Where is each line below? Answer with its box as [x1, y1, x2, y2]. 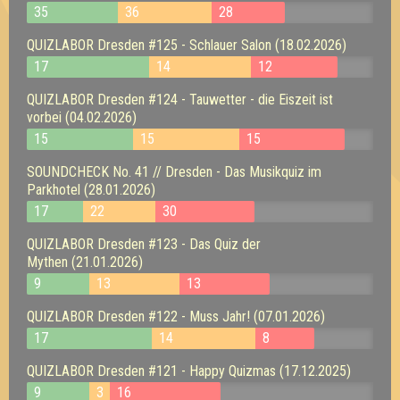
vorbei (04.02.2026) [27, 108, 137, 126]
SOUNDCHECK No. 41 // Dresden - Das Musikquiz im [27, 162, 321, 180]
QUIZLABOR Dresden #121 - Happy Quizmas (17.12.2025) [27, 362, 351, 379]
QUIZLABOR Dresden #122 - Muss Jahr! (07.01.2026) [27, 307, 325, 325]
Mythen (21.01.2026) [27, 253, 143, 271]
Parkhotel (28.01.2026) [27, 180, 155, 198]
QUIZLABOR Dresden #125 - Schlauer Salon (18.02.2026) [27, 36, 346, 54]
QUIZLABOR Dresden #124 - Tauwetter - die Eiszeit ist [27, 90, 333, 108]
